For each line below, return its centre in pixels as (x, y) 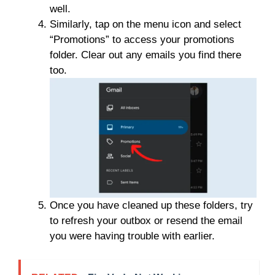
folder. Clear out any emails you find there (145, 55)
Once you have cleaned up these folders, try (151, 206)
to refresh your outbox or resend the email (146, 221)
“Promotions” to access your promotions (142, 40)
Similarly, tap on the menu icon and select (145, 25)
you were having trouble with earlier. (132, 236)
